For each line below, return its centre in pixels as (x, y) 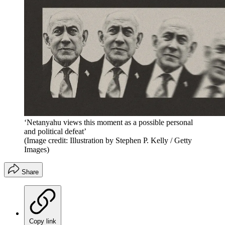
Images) (37, 149)
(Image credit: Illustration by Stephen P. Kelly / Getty (108, 140)
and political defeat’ (55, 131)
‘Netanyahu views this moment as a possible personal (108, 122)
